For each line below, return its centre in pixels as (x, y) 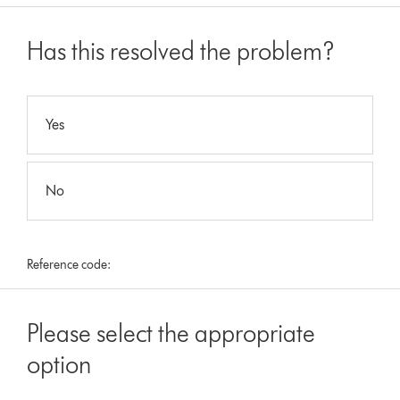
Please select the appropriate (171, 333)
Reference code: (69, 264)
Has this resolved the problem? (181, 50)
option (59, 364)
